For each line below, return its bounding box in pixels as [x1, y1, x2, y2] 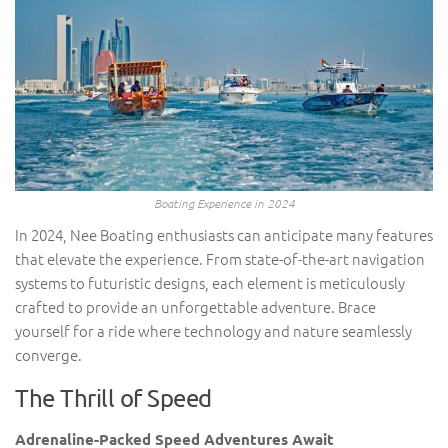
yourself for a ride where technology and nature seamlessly [15, 320, 412, 341]
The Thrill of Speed [15, 383, 212, 412]
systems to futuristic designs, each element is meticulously [15, 272, 405, 293]
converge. [15, 344, 82, 365]
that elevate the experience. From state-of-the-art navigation [15, 248, 425, 269]
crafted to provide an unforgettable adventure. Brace [15, 296, 376, 317]
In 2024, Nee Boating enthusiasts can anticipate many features [15, 224, 433, 245]
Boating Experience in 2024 [153, 195, 295, 211]
